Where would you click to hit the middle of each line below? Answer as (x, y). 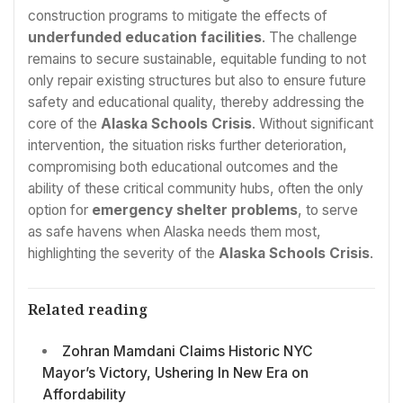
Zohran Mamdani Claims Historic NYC (187, 351)
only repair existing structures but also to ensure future (197, 81)
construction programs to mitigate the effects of (178, 16)
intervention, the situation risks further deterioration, (188, 146)
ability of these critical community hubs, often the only (196, 189)
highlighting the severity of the (123, 254)
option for (60, 210)
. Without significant (313, 124)
